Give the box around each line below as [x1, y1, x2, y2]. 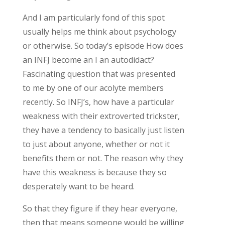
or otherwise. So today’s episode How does [22, 40, 183, 51]
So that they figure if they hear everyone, [22, 202, 177, 214]
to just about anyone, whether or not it [22, 138, 170, 150]
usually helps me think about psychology [22, 26, 176, 37]
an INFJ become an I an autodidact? [22, 54, 154, 65]
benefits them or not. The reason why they [22, 152, 183, 164]
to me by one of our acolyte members [22, 82, 164, 93]
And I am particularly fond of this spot [22, 12, 165, 23]
